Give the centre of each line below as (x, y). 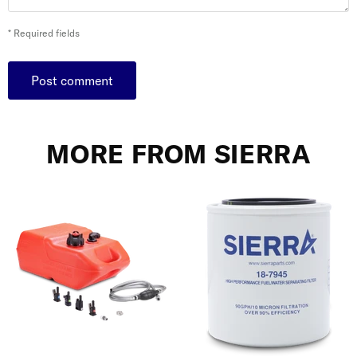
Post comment (72, 81)
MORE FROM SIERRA (178, 154)
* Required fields (44, 33)
